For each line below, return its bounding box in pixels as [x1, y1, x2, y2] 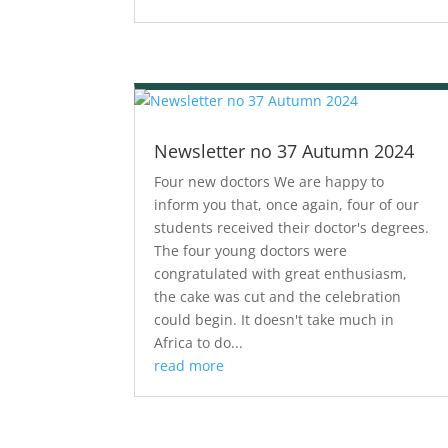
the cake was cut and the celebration [154, 286, 402, 306]
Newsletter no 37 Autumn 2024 [154, 138, 415, 163]
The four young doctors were [154, 240, 348, 260]
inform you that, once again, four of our [154, 194, 420, 214]
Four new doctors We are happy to [154, 171, 385, 191]
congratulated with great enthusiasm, [154, 263, 408, 283]
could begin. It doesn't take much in [154, 309, 395, 329]
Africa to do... [154, 332, 244, 352]
